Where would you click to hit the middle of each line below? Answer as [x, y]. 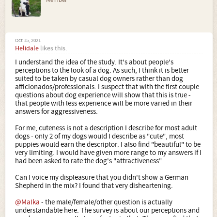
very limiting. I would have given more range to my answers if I [108, 153]
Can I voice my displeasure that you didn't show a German [102, 178]
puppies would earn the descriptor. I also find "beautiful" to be [108, 145]
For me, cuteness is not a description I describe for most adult [106, 128]
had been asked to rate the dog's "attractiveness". [89, 161]
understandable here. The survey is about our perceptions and [107, 210]
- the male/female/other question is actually [106, 202]
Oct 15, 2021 [28, 41]
